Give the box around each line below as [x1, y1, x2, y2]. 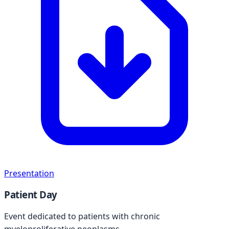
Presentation [4, 167, 54, 179]
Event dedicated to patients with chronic [4, 211, 160, 222]
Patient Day [4, 188, 57, 201]
